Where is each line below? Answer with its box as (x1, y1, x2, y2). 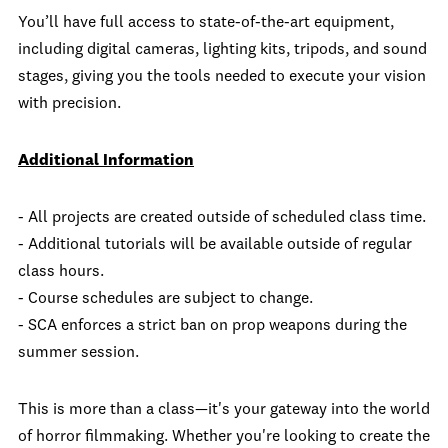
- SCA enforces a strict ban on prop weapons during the (18, 318, 407, 334)
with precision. (18, 96, 121, 112)
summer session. (18, 345, 139, 361)
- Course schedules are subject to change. (18, 291, 313, 307)
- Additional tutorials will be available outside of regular (18, 237, 412, 253)
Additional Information (18, 153, 194, 169)
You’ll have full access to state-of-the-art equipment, (18, 15, 394, 31)
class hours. (18, 264, 104, 280)
